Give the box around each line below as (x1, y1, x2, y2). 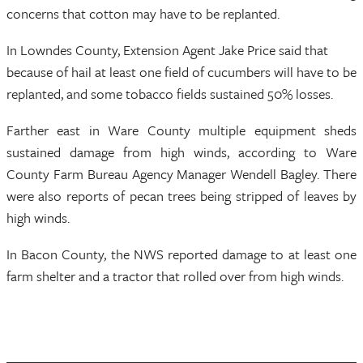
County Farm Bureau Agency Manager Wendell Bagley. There (6, 164, 357, 184)
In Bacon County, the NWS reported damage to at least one (6, 244, 357, 264)
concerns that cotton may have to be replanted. (6, 3, 280, 23)
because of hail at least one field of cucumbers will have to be (6, 62, 357, 82)
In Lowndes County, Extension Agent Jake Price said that (6, 40, 328, 60)
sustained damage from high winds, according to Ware (6, 142, 357, 162)
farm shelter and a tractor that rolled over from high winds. (6, 266, 344, 286)
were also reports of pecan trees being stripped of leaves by (6, 186, 357, 206)
